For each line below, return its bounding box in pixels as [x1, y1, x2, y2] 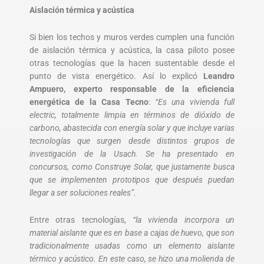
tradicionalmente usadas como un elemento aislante [29, 240, 235, 250]
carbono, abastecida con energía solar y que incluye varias [29, 123, 235, 133]
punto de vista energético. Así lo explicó [29, 71, 203, 81]
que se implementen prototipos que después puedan [29, 174, 235, 184]
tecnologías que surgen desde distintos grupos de [29, 136, 235, 146]
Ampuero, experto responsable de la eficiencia [29, 84, 235, 94]
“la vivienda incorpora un [126, 214, 235, 225]
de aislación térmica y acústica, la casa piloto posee [29, 45, 235, 55]
